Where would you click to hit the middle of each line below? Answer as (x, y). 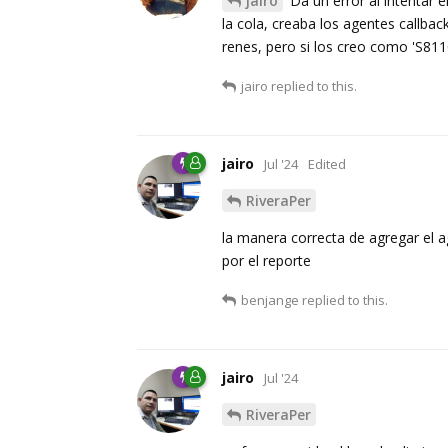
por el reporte (266, 261)
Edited (327, 164)
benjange (270, 300)
